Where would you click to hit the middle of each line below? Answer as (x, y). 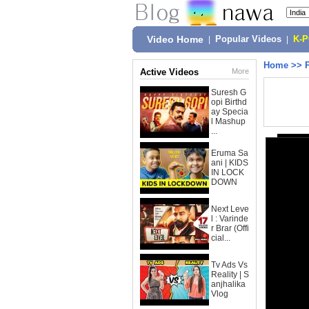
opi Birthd (229, 102)
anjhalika (228, 284)
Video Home (175, 39)
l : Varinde (230, 219)
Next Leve (230, 209)
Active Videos (169, 72)
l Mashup (228, 121)
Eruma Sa (230, 153)
